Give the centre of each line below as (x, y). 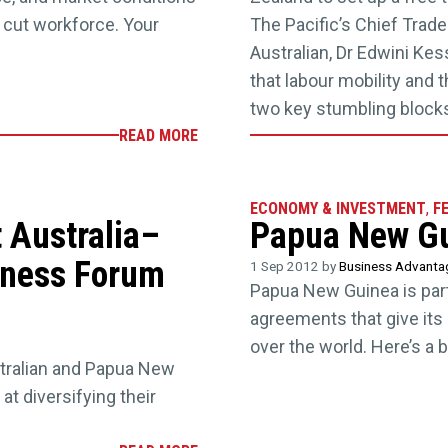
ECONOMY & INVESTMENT (338, 209)
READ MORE (158, 135)
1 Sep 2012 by (295, 266)
